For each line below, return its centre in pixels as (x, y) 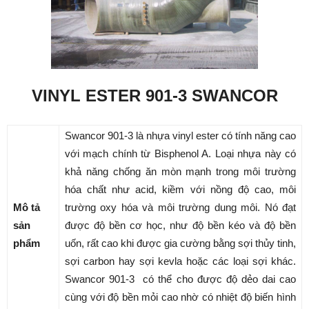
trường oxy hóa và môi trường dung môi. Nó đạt (180, 207)
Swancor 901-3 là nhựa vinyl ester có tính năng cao (180, 136)
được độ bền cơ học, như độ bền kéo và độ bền (180, 225)
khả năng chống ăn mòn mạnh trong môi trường (180, 171)
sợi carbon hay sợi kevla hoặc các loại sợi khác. (180, 261)
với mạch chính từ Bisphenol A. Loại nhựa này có (180, 153)
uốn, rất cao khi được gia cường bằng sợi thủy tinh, (180, 243)
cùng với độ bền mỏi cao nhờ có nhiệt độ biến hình (180, 297)
